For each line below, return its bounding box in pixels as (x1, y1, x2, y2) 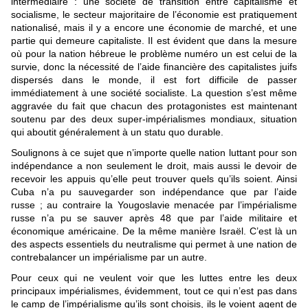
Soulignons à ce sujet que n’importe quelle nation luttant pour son (11, 147, 297, 159)
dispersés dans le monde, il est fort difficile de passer (11, 74, 297, 86)
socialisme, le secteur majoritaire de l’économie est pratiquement (11, 9, 297, 21)
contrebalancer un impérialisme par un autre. (11, 252, 207, 263)
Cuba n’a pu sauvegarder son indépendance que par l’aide (11, 186, 297, 198)
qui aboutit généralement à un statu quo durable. (11, 126, 223, 138)
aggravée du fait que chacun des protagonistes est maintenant (11, 100, 297, 112)
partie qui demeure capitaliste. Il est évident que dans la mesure (11, 35, 297, 47)
